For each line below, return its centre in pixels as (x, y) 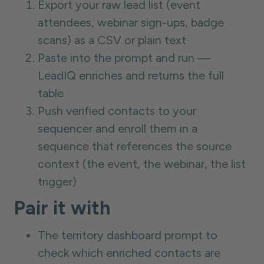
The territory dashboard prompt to (128, 235)
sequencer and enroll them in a (118, 128)
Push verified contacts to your (117, 111)
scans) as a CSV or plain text (112, 40)
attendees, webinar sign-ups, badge (131, 22)
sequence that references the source (135, 146)
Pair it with (62, 208)
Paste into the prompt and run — (124, 58)
